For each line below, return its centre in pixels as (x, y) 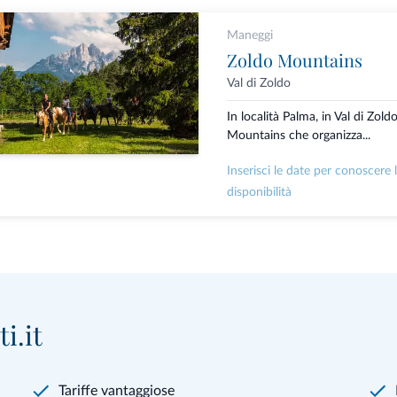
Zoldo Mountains (294, 60)
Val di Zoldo (258, 83)
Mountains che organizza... (298, 136)
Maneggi (249, 35)
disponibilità (259, 193)
